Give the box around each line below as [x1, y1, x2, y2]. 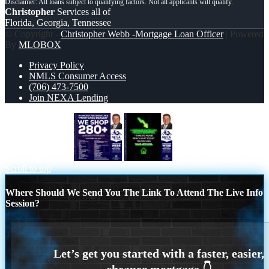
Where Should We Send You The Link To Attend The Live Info [5, 187, 263, 198]
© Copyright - [5, 29, 61, 40]
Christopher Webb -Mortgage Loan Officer [61, 29, 223, 40]
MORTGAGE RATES [175, 153, 262, 163]
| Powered [223, 29, 264, 40]
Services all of [55, 7, 110, 17]
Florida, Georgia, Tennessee [5, 17, 111, 28]
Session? [5, 198, 40, 209]
